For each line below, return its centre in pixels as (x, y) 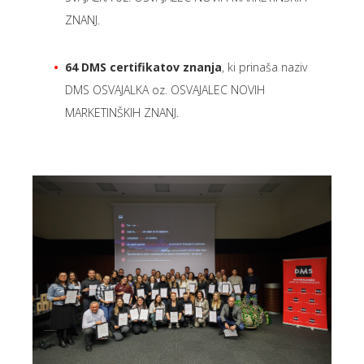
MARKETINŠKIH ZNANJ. (122, 113)
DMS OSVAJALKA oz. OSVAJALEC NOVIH (165, 90)
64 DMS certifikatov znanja (143, 67)
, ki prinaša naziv (264, 67)
